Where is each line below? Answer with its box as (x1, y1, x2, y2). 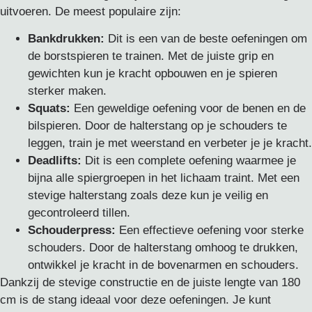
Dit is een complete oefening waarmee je (81, 153, 296, 167)
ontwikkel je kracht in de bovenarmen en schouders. (28, 258, 299, 272)
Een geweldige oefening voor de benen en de (70, 101, 306, 115)
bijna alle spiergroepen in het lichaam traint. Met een (28, 171, 299, 185)
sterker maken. (28, 84, 107, 97)
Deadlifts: (28, 153, 81, 167)
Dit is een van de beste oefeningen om (104, 31, 307, 45)
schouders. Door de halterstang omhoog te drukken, (28, 240, 298, 254)
